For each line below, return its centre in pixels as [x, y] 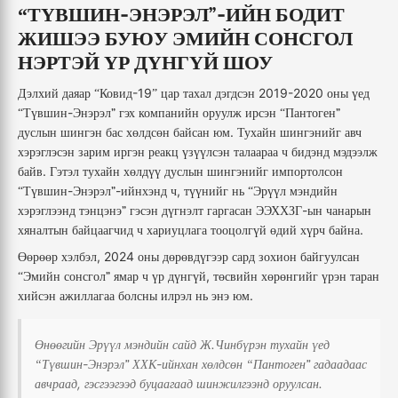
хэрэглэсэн [46, 152]
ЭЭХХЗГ [279, 211]
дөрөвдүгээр [195, 257]
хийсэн [37, 296]
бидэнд [310, 152]
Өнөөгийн [60, 345]
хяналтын [43, 230]
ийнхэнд [144, 191]
